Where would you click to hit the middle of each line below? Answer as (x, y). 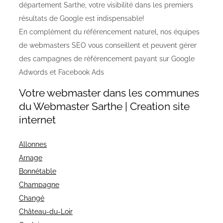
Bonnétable (38, 171)
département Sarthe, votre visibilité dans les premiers (106, 5)
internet (37, 120)
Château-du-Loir (46, 212)
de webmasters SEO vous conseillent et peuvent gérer (108, 46)
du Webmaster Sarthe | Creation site (104, 107)
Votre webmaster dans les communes (109, 93)
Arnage (31, 158)
